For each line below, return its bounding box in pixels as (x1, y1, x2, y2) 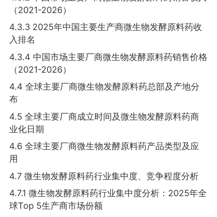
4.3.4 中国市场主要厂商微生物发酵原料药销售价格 (9, 51, 208, 62)
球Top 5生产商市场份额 (9, 201, 103, 211)
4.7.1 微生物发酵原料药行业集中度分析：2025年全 (9, 188, 207, 199)
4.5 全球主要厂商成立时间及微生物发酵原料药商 (9, 111, 200, 122)
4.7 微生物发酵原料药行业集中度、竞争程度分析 (9, 170, 199, 181)
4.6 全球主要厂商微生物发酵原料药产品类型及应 (9, 141, 200, 152)
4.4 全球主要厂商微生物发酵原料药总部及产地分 (9, 81, 200, 92)
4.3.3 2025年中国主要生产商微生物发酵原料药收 (9, 22, 202, 32)
